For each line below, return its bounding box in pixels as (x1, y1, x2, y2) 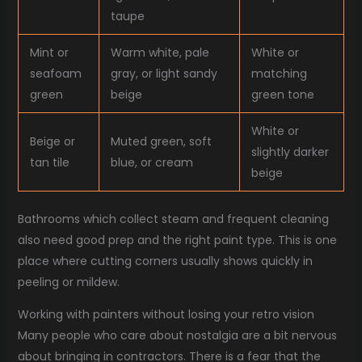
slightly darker (250, 144, 329, 161)
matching (250, 65, 307, 82)
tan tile (29, 154, 69, 171)
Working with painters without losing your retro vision (17, 306, 314, 323)
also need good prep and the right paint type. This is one (17, 232, 337, 249)
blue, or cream (110, 154, 193, 171)
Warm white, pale (110, 44, 209, 61)
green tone (250, 86, 314, 103)
